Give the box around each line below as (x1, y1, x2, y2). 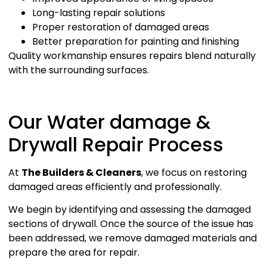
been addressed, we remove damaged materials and (8, 231, 257, 246)
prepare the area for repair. (8, 246, 139, 260)
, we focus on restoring (141, 166, 247, 180)
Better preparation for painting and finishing (32, 35, 239, 49)
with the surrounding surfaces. (8, 63, 149, 77)
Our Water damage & (8, 108, 210, 136)
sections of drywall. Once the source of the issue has (8, 217, 253, 231)
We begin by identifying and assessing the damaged (8, 203, 251, 217)
